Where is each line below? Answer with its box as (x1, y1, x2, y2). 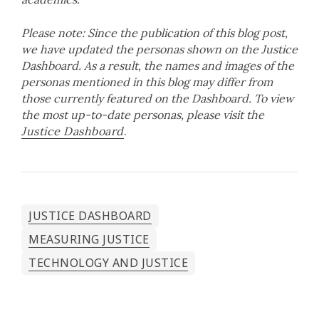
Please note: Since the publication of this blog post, (21, 25, 288, 40)
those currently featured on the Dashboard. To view (21, 90, 294, 105)
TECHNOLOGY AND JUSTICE (28, 254, 188, 271)
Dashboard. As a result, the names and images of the (21, 58, 294, 73)
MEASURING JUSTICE (28, 231, 150, 247)
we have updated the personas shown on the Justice (21, 41, 298, 56)
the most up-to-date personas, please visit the (21, 107, 264, 122)
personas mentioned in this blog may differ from (21, 74, 273, 89)
